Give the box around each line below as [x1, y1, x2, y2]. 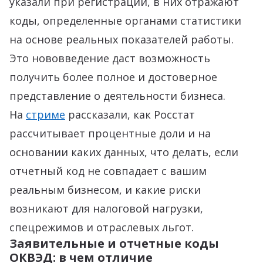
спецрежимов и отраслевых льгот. [9, 220, 197, 234]
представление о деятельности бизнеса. [9, 89, 225, 103]
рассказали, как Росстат [65, 107, 195, 122]
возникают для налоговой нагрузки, [9, 201, 203, 215]
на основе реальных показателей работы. [9, 32, 234, 46]
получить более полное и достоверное [9, 70, 217, 84]
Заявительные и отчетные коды [9, 235, 219, 251]
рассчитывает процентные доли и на [9, 126, 211, 140]
